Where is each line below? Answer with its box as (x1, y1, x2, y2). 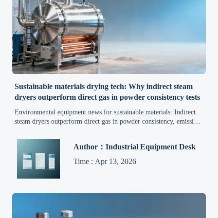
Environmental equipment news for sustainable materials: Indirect (15, 108, 196, 116)
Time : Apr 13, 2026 (73, 157, 137, 166)
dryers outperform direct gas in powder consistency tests (15, 92, 200, 101)
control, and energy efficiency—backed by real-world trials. (15, 127, 181, 134)
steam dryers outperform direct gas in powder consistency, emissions (15, 117, 203, 125)
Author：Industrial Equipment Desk (73, 143, 196, 151)
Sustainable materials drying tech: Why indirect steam (15, 82, 193, 91)
